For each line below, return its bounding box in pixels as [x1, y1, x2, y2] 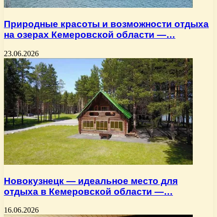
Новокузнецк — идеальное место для [4, 175, 178, 186]
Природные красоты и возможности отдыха [4, 19, 209, 30]
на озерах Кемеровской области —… [4, 30, 175, 40]
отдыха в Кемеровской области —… [4, 186, 173, 197]
